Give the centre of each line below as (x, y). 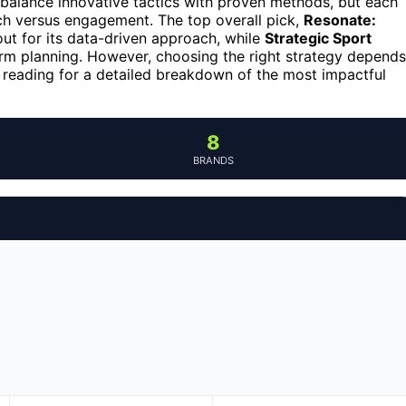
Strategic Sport (318, 39)
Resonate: (340, 20)
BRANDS (213, 161)
